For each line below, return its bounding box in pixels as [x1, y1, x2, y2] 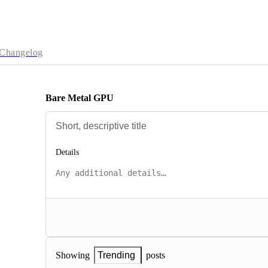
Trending [98, 250, 135, 261]
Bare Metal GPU [45, 92, 114, 103]
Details [56, 148, 79, 157]
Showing [56, 250, 90, 261]
